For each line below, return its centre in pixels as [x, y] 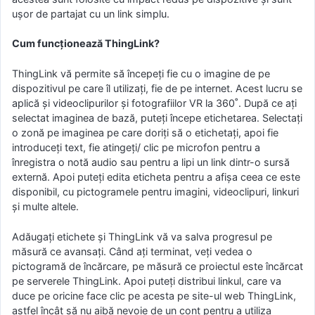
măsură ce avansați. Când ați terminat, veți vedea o [132, 251]
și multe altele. [45, 206]
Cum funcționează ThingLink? [86, 44]
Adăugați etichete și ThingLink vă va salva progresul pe [142, 236]
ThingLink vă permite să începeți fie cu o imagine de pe [141, 73]
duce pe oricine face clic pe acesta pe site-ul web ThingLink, [154, 295]
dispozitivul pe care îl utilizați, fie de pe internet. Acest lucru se [157, 88]
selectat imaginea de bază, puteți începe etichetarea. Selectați [157, 117]
